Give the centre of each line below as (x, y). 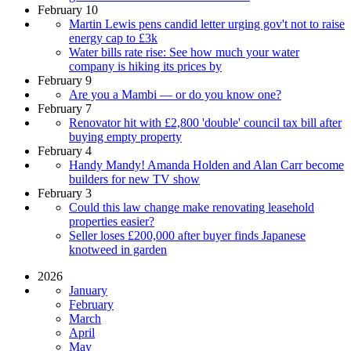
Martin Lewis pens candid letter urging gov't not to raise (207, 24)
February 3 (65, 193)
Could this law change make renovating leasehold (192, 207)
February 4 (65, 150)
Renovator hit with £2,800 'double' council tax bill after (205, 122)
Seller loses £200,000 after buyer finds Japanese (187, 235)
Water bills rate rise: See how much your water (184, 52)
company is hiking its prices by (145, 66)
